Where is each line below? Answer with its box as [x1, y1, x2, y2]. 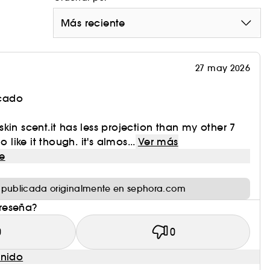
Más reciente [61, 17, 125, 29]
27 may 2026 [195, 63, 250, 74]
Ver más [137, 136, 178, 148]
